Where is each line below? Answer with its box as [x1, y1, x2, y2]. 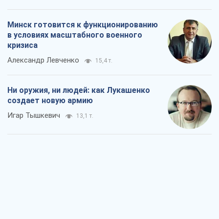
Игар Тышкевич [7, 111, 60, 120]
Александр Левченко [7, 56, 79, 65]
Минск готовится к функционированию [7, 20, 158, 30]
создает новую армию [7, 96, 93, 106]
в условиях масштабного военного [7, 30, 142, 40]
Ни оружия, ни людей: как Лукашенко [7, 86, 150, 95]
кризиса [7, 41, 38, 50]
